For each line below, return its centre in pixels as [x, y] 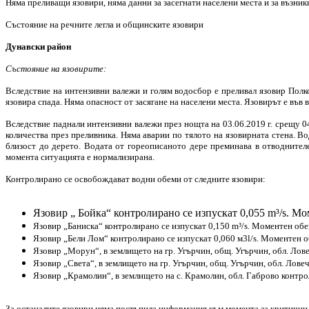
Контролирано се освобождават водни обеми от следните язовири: [136, 179]
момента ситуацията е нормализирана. [80, 157]
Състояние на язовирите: [56, 68]
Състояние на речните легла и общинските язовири [104, 24]
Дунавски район [38, 46]
